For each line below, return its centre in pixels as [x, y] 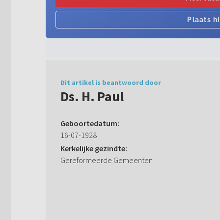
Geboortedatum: [90, 124]
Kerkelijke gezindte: [94, 149]
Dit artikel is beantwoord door [111, 83]
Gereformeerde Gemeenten [107, 160]
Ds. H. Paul [92, 96]
